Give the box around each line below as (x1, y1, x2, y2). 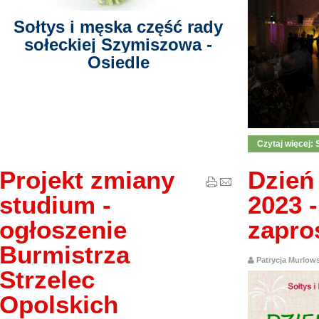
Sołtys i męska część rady (14, 17, 224, 37)
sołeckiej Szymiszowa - (24, 35, 213, 55)
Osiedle (87, 53, 150, 73)
